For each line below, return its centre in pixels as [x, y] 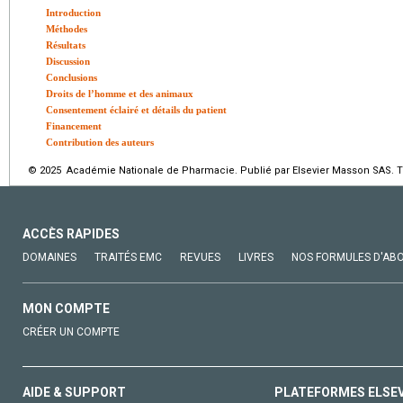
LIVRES [256, 258]
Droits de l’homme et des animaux [120, 94]
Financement [74, 126]
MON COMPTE [66, 309]
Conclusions [72, 78]
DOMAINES [49, 258]
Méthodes [67, 29]
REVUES [200, 258]
